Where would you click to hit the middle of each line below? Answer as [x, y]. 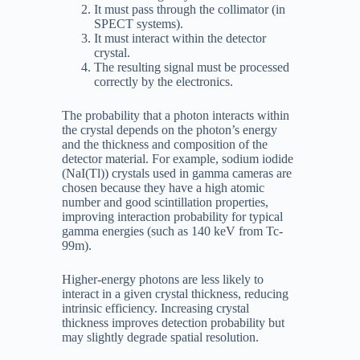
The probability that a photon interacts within [175, 115]
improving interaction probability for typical [172, 217]
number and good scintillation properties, [165, 202]
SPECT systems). [138, 24]
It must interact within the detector [180, 38]
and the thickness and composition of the [164, 144]
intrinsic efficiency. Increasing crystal [155, 308]
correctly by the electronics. [163, 82]
